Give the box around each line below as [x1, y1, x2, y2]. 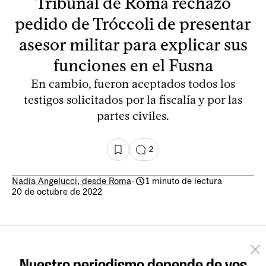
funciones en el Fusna [53, 55, 213, 75]
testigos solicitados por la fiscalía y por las [24, 92, 242, 107]
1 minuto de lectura [145, 175, 222, 186]
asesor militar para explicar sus [18, 34, 248, 55]
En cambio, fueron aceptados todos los [31, 76, 235, 91]
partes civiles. [97, 108, 169, 123]
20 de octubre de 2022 [12, 186, 102, 197]
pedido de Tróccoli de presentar [15, 13, 251, 34]
